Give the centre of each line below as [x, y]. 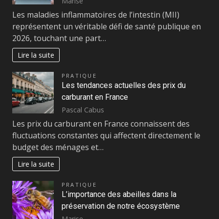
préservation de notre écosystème [121, 206]
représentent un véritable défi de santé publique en [107, 27]
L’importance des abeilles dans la [119, 195]
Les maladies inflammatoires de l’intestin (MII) [96, 15]
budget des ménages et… [58, 147]
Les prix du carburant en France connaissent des [101, 124]
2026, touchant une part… [59, 38]
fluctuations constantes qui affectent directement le [106, 136]
